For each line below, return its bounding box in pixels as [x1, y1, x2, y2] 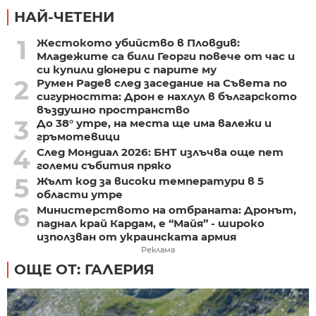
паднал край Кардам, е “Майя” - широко [36, 216, 265, 230]
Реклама [141, 244, 175, 255]
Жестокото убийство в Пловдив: [36, 35, 240, 49]
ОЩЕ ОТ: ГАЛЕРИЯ [14, 260, 154, 278]
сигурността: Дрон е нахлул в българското [36, 89, 297, 103]
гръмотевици [36, 129, 120, 143]
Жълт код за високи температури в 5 [36, 174, 264, 188]
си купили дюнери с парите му [36, 62, 217, 76]
